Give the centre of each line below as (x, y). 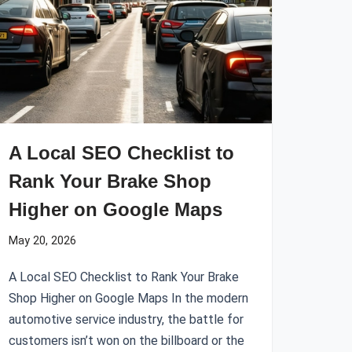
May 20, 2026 (42, 241)
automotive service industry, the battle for (126, 319)
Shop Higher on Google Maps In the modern (128, 298)
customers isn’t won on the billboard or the (126, 341)
